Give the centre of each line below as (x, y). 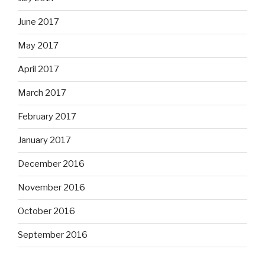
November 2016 (51, 188)
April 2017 (38, 70)
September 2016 (53, 235)
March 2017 (42, 93)
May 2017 (38, 46)
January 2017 (44, 140)
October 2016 (46, 211)
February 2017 (47, 117)
